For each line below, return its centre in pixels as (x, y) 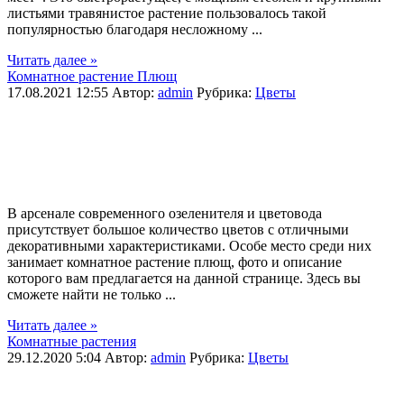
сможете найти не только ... (92, 294)
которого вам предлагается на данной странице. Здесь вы (184, 278)
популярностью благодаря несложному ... (135, 29)
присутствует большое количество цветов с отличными (178, 230)
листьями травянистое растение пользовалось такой (167, 13)
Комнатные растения (72, 341)
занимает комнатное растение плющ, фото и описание (174, 262)
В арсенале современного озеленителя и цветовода (165, 213)
